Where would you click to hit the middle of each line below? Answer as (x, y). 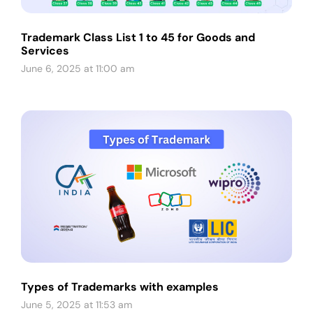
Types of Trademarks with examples (120, 286)
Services (45, 50)
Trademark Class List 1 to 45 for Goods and (138, 37)
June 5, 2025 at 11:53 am (77, 304)
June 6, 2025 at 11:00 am (78, 68)
